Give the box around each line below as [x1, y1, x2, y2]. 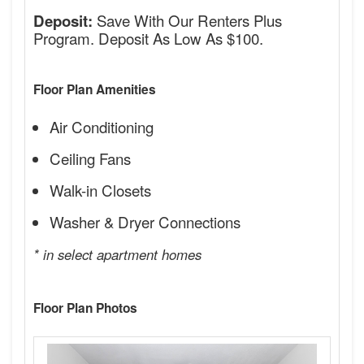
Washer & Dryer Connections [50, 210, 240, 233]
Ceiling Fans [50, 147, 131, 170]
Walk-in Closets [50, 179, 151, 201]
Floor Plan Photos [33, 299, 137, 318]
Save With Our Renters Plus [93, 9, 282, 32]
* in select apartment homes [33, 245, 201, 265]
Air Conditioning [50, 115, 154, 138]
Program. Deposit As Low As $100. [33, 27, 263, 50]
